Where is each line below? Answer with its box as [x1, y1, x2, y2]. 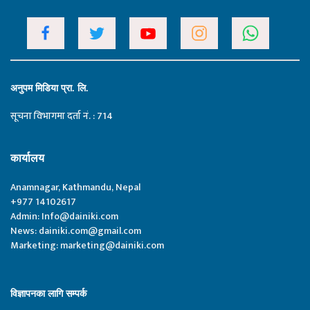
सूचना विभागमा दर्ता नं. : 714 [10, 107, 113, 124]
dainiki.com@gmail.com [39, 222, 141, 239]
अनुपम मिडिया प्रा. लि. [10, 82, 89, 93]
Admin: [10, 208, 42, 224]
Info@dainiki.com [42, 208, 118, 224]
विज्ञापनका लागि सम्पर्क [10, 288, 86, 299]
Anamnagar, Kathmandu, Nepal [10, 179, 140, 195]
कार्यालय [10, 152, 44, 164]
